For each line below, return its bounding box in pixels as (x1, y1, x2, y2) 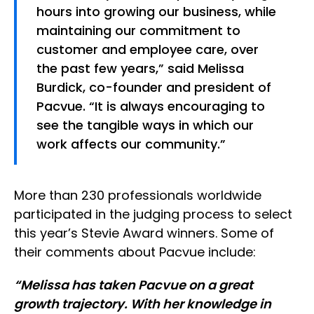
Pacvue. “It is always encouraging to (36, 97, 265, 116)
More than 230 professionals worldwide (14, 186, 261, 205)
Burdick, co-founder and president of (36, 78, 271, 97)
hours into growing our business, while (36, 3, 276, 21)
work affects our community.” (36, 135, 226, 153)
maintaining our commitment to (36, 22, 240, 40)
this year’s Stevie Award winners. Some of (14, 224, 274, 243)
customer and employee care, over (36, 41, 259, 59)
